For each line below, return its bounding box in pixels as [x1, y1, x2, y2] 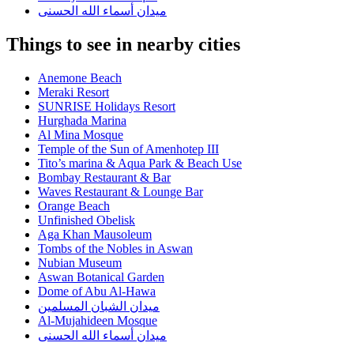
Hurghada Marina [38, 114, 126, 128]
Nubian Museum [38, 256, 122, 270]
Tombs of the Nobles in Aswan [38, 242, 193, 256]
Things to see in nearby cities [6, 34, 240, 55]
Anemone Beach [38, 71, 122, 85]
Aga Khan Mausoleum [38, 228, 152, 242]
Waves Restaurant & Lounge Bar [38, 185, 203, 199]
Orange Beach [38, 199, 110, 213]
